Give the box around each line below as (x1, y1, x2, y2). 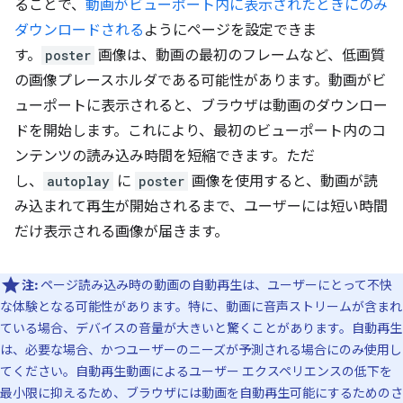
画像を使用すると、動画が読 (188, 173, 378, 191)
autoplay (47, 173, 110, 190)
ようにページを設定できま (144, 22, 317, 40)
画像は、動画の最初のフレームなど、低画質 (94, 47, 385, 65)
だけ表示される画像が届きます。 (14, 223, 228, 241)
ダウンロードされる (14, 22, 144, 40)
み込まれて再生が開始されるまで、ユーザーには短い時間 (14, 198, 388, 216)
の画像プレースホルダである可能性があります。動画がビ (14, 72, 386, 90)
